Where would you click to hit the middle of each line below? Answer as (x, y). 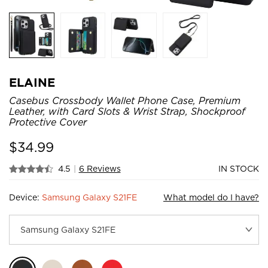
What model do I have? (211, 197)
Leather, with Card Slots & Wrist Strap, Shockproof (127, 111)
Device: (25, 197)
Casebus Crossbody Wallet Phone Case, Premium (125, 100)
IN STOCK (239, 168)
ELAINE (32, 82)
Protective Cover (48, 122)
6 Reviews (100, 168)
